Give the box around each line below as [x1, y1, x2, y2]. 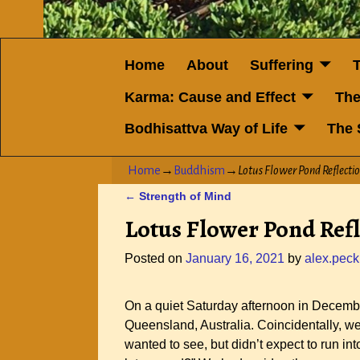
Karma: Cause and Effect [124, 88, 296, 105]
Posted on [125, 251, 186, 265]
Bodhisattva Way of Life [124, 121, 288, 137]
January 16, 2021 [186, 251, 284, 265]
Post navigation [125, 201, 253, 222]
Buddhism [173, 163, 225, 177]
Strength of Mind [136, 189, 231, 202]
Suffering [249, 57, 313, 74]
